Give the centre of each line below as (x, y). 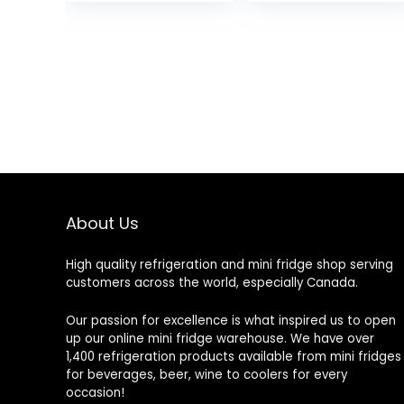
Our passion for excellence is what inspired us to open (230, 321)
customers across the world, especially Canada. (211, 283)
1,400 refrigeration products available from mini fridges (233, 357)
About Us (102, 223)
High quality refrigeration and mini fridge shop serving (229, 265)
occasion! (95, 393)
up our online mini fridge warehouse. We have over (220, 339)
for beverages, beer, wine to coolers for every (206, 375)
